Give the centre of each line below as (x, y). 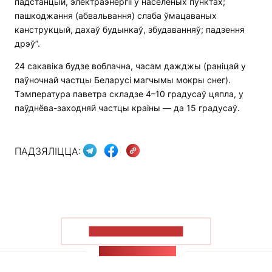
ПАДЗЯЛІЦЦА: (48, 151)
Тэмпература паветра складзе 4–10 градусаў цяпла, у (129, 94)
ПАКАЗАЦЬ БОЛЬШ (136, 231)
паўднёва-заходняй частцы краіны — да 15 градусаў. (127, 108)
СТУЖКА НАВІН (138, 251)
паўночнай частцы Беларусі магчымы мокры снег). (123, 80)
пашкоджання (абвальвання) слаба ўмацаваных (116, 16)
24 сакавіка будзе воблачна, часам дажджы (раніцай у (130, 66)
